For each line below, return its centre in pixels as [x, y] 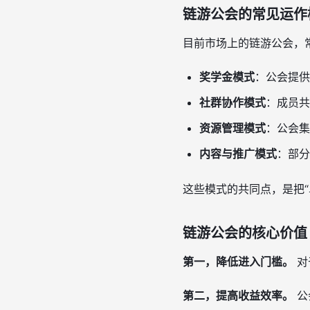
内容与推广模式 [238, 154]
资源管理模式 [232, 128]
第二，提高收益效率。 [238, 295]
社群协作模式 [232, 102]
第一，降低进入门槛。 [238, 262]
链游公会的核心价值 [245, 233]
